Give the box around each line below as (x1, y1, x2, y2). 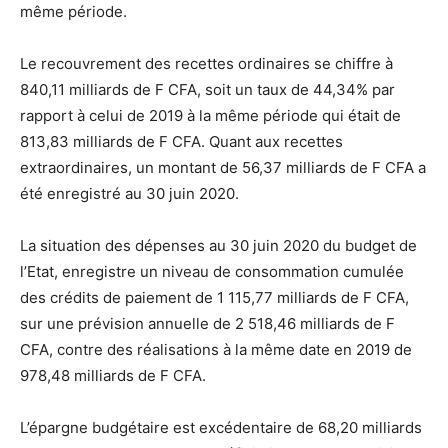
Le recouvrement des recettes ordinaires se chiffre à (20, 53, 393, 73)
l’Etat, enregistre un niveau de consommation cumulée (20, 261, 404, 281)
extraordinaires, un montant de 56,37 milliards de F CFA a (20, 157, 426, 177)
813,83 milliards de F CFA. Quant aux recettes (20, 131, 343, 151)
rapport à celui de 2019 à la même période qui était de (20, 105, 401, 125)
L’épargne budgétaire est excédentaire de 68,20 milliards (20, 417, 422, 437)
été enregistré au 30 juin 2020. (20, 183, 239, 203)
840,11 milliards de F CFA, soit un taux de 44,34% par (20, 79, 395, 99)
